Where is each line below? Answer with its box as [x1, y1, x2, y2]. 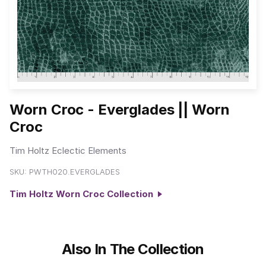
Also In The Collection [62, 240, 204, 258]
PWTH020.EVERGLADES [29, 167, 120, 177]
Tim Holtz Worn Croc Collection [9, 188, 158, 200]
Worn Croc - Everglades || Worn [9, 101, 230, 119]
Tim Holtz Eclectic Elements [9, 144, 126, 156]
